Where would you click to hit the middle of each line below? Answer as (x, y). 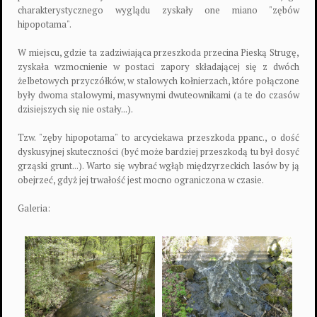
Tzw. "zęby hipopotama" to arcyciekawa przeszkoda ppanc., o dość (158, 137)
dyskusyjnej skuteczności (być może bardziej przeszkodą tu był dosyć (158, 151)
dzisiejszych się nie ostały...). (75, 109)
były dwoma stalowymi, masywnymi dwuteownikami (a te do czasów (158, 94)
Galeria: (34, 208)
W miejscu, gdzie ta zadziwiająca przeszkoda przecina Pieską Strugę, (158, 52)
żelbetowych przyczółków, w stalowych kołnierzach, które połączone (158, 80)
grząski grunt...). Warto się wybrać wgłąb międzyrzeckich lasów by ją (158, 165)
